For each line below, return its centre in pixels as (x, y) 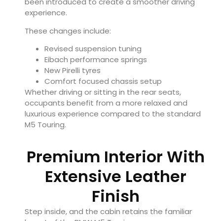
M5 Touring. (45, 125)
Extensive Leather (115, 177)
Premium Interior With (115, 157)
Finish (115, 196)
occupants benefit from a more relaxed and (106, 103)
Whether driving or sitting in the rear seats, (103, 92)
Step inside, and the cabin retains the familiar (108, 212)
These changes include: (68, 31)
